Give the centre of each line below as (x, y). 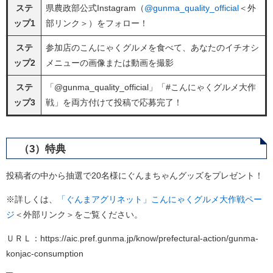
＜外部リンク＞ (44, 214)
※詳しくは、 (32, 199)
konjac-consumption (45, 253)
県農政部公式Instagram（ (95, 8)
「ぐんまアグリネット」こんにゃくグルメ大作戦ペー (160, 199)
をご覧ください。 (108, 214)
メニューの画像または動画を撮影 (110, 63)
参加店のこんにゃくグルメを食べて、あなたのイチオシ (152, 48)
